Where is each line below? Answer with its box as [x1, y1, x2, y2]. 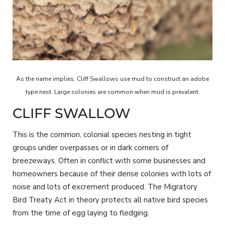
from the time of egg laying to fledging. [13, 208, 149, 218]
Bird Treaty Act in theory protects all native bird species [13, 195, 208, 205]
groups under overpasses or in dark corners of [13, 143, 168, 153]
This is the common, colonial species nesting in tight [13, 130, 191, 140]
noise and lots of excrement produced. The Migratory [13, 182, 197, 192]
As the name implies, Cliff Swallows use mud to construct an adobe [16, 75, 209, 83]
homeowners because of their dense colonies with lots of [13, 169, 211, 179]
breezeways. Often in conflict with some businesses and [13, 156, 205, 166]
